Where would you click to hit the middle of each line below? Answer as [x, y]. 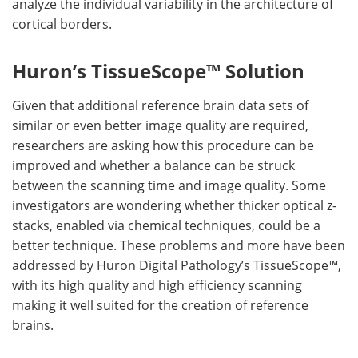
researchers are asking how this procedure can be [163, 145]
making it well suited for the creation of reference [160, 305]
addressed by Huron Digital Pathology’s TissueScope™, [177, 265]
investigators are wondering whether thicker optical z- [174, 205]
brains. [33, 325]
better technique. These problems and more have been [179, 245]
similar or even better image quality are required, [160, 125]
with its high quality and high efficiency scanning [157, 285]
